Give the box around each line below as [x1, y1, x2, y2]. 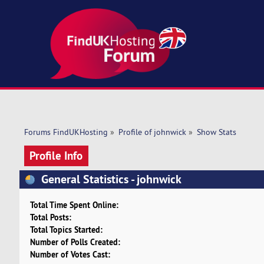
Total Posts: [29, 212, 71, 223]
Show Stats [196, 127, 236, 138]
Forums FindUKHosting [24, 127, 108, 138]
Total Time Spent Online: [29, 199, 118, 211]
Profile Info [29, 147, 83, 163]
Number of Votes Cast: [29, 249, 110, 260]
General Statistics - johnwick [38, 171, 182, 187]
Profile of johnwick [118, 127, 186, 138]
